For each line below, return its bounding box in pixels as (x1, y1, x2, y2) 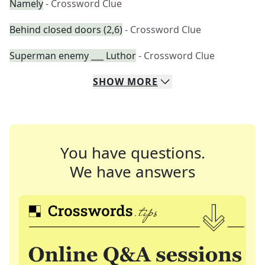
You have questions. (60, 142, 205, 163)
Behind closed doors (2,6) (9, 23, 122, 36)
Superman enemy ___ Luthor (9, 49, 136, 62)
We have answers (70, 161, 195, 182)
